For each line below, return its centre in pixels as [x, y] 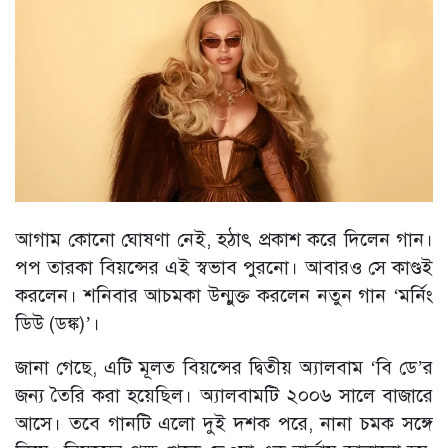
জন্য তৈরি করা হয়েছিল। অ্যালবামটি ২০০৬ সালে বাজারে [224, 396]
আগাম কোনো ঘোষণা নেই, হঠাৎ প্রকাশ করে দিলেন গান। [224, 240]
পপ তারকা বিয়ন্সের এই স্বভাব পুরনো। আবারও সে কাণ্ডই [224, 268]
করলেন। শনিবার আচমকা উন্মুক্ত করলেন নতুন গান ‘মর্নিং [224, 296]
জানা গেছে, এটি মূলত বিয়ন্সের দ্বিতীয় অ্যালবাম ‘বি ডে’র [224, 368]
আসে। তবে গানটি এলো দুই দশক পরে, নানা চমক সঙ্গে [224, 424]
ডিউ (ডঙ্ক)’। [57, 324]
